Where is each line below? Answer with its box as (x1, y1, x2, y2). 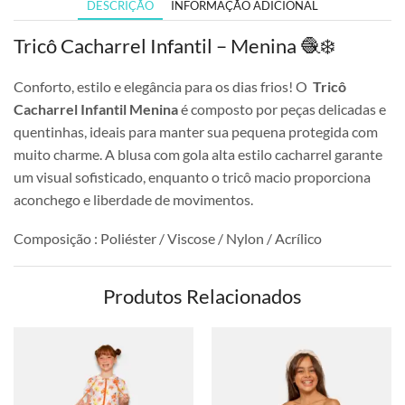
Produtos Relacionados (103, 283, 302, 308)
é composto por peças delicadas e (178, 99, 386, 118)
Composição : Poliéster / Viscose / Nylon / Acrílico (14, 230, 322, 248)
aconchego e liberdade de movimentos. (14, 190, 253, 208)
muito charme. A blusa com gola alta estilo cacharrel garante (14, 145, 382, 163)
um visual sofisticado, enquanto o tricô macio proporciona (14, 167, 371, 185)
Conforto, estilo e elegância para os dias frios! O (14, 77, 310, 95)
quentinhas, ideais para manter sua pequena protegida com (14, 122, 378, 140)
